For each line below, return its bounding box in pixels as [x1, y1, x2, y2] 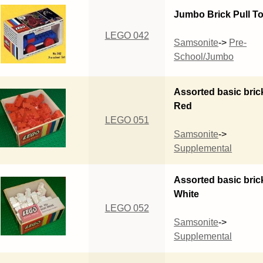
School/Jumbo [174, 51, 234, 62]
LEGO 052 [104, 203, 149, 213]
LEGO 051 [104, 114, 149, 125]
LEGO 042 [104, 30, 149, 41]
